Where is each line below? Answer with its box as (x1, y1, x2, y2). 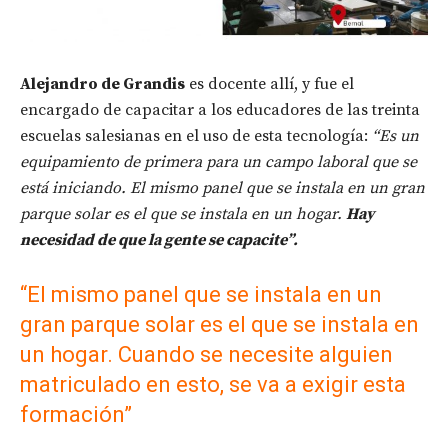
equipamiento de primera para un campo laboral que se (20, 152, 417, 172)
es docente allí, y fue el (185, 74, 354, 94)
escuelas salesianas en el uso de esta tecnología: (20, 126, 372, 146)
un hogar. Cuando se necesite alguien (20, 342, 393, 367)
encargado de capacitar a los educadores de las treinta (20, 100, 420, 120)
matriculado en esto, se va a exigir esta (20, 372, 406, 397)
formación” (20, 402, 132, 427)
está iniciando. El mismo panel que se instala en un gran (20, 178, 425, 198)
